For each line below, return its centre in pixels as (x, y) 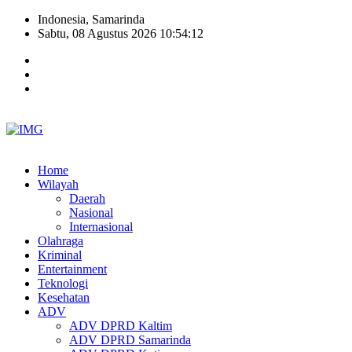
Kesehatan (64, 297)
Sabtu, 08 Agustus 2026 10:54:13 (121, 33)
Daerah (87, 198)
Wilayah (58, 184)
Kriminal (60, 255)
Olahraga (60, 241)
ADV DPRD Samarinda (130, 340)
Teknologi (63, 283)
